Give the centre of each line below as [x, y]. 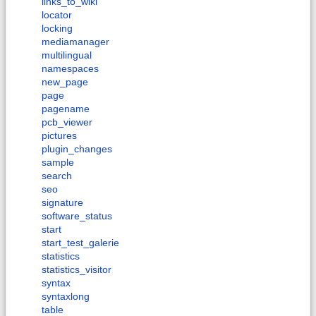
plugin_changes [77, 149]
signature [62, 203]
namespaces [70, 69]
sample [58, 163]
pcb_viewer [67, 122]
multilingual [67, 55]
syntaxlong [66, 297]
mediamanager [75, 42]
